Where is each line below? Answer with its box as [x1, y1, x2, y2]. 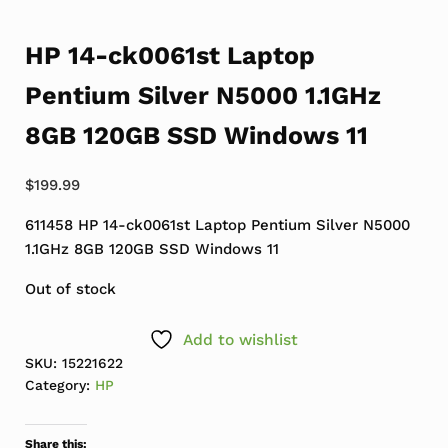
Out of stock [24, 279, 116, 298]
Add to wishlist [183, 329, 299, 349]
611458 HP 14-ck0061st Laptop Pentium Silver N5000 [24, 215, 410, 234]
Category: [24, 376, 95, 393]
